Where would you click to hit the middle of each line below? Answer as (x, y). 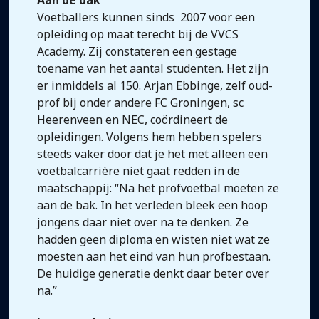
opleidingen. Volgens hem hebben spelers (150, 137)
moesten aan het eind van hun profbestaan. (154, 256)
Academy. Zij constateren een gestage (137, 51)
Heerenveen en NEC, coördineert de (132, 120)
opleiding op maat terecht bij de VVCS (138, 34)
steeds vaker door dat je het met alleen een (152, 154)
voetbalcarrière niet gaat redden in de (138, 171)
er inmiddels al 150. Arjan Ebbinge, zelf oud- (155, 85)
